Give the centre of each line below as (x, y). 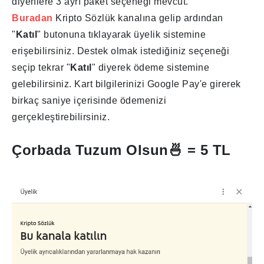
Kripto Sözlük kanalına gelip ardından (139, 18)
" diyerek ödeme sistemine (150, 67)
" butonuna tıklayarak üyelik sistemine (121, 34)
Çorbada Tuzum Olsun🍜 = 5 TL (121, 150)
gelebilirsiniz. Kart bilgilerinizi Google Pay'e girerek (126, 84)
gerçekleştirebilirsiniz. (61, 117)
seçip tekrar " (41, 67)
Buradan (32, 18)
